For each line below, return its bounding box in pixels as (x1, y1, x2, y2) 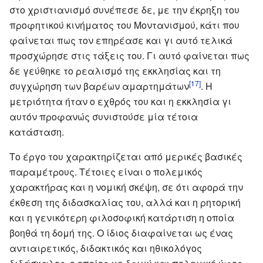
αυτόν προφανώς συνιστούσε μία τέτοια (9, 109, 198, 123)
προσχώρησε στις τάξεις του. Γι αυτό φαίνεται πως (9, 48, 249, 62)
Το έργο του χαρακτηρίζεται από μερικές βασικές (9, 149, 242, 163)
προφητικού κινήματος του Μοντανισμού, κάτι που (9, 18, 240, 32)
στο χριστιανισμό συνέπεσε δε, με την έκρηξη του (9, 2, 240, 16)
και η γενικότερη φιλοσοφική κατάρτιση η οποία (9, 210, 234, 224)
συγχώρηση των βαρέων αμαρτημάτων (9, 79, 189, 93)
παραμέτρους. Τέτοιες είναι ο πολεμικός (9, 164, 203, 178)
